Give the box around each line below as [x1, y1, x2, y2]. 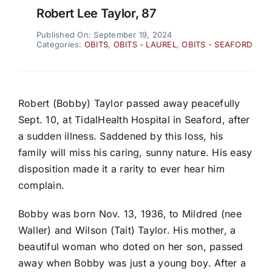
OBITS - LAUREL [113, 39, 177, 50]
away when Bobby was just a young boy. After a [18, 257, 246, 270]
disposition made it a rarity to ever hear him [18, 163, 225, 175]
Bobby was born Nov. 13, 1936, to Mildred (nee [18, 208, 242, 220]
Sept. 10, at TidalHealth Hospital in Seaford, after [18, 114, 250, 126]
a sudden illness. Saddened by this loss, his [18, 130, 223, 143]
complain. [18, 179, 65, 192]
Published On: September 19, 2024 [36, 30, 172, 40]
